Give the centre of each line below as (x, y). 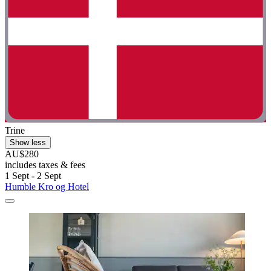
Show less (28, 143)
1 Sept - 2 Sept (33, 176)
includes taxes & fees (45, 165)
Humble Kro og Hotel (47, 187)
